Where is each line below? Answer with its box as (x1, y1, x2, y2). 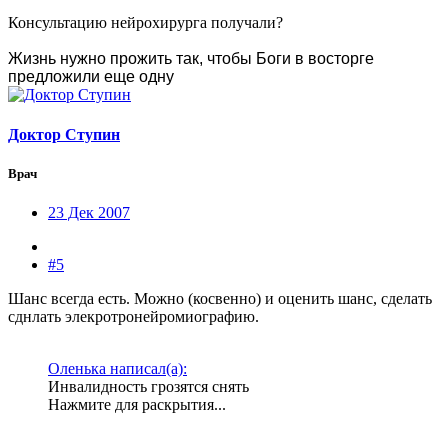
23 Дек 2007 (48, 203, 130, 221)
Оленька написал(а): (48, 359, 187, 377)
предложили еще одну (8, 68, 174, 86)
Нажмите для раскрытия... (48, 395, 226, 413)
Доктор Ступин (8, 125, 120, 143)
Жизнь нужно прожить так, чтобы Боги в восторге (8, 50, 374, 68)
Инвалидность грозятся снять (48, 377, 249, 395)
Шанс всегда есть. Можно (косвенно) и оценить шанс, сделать (8, 289, 432, 307)
